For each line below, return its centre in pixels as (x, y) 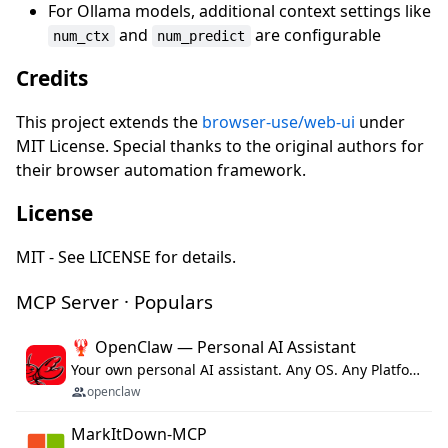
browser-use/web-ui (278, 121)
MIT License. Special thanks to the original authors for (220, 145)
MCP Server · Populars (114, 301)
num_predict (201, 35)
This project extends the (109, 121)
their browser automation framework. (161, 169)
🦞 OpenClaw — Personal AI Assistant (213, 346)
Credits (52, 77)
